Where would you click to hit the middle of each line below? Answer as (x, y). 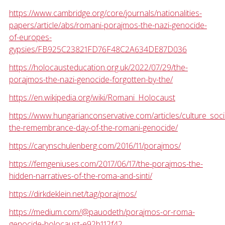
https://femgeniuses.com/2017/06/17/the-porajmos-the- (106, 164)
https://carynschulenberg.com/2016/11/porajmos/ (95, 146)
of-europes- (30, 37)
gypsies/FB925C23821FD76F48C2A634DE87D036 (98, 49)
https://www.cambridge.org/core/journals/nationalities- (105, 13)
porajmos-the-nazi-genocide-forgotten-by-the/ (91, 80)
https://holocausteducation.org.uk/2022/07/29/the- (98, 68)
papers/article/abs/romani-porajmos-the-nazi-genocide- (108, 25)
